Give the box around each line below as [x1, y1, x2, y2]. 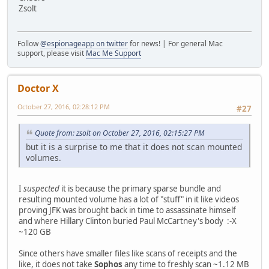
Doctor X [17, 82, 59, 95]
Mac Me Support [86, 48, 141, 59]
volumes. [26, 152, 61, 164]
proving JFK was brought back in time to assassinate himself [19, 205, 236, 216]
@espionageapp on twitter [40, 38, 128, 49]
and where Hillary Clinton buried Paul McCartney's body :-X [19, 216, 237, 227]
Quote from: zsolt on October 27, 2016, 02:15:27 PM [35, 128, 204, 139]
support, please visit [17, 48, 86, 59]
